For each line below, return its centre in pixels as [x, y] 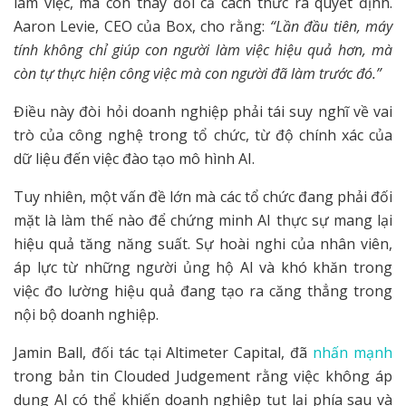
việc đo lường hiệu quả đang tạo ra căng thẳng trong [203, 291]
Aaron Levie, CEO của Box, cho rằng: [142, 27]
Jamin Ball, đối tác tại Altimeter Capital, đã [164, 353]
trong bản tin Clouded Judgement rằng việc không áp [203, 377]
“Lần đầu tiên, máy [331, 27]
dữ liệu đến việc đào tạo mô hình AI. [134, 159]
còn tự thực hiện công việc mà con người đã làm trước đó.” [198, 74]
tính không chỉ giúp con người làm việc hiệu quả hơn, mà [203, 50]
